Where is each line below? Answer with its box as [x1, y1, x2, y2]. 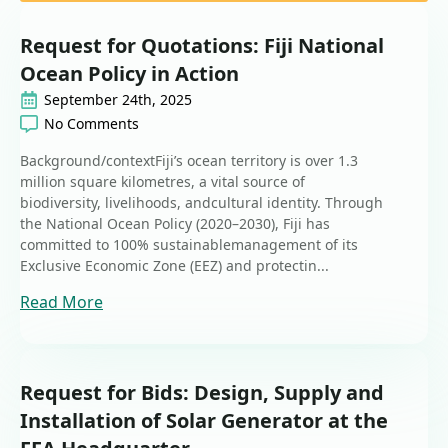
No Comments [44, 114, 139, 134]
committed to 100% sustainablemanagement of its [20, 235, 358, 255]
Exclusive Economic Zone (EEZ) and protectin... [20, 256, 329, 276]
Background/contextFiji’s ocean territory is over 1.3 [20, 151, 358, 171]
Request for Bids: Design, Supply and [20, 379, 384, 407]
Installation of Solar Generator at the [20, 407, 388, 435]
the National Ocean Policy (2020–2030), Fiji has [20, 214, 330, 234]
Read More [20, 291, 103, 314]
